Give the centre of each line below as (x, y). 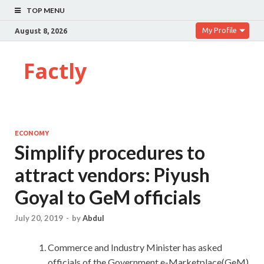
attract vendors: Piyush (112, 175)
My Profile (220, 30)
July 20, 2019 (39, 218)
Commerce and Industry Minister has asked (135, 247)
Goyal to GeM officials (108, 197)
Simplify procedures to (110, 152)
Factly (55, 71)
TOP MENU (46, 10)
